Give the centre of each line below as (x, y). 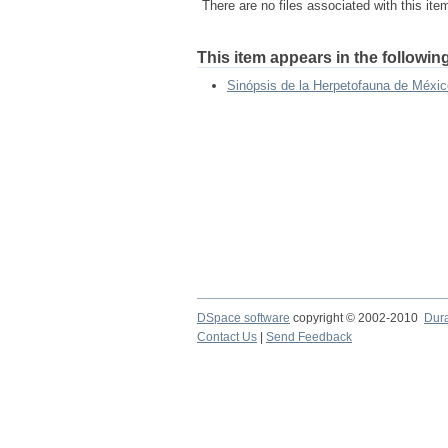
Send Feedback (309, 337)
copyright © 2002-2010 (357, 318)
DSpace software (243, 318)
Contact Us (227, 337)
